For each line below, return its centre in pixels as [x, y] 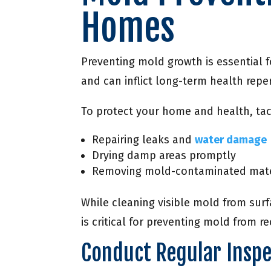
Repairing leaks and [144, 140]
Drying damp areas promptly [164, 156]
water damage [231, 140]
